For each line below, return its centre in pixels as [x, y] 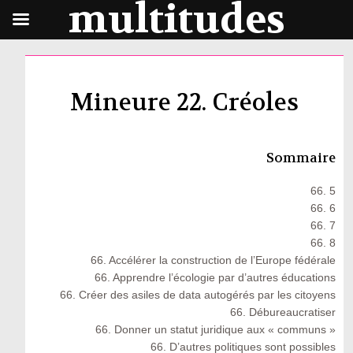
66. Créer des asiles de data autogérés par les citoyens [198, 295]
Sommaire [301, 158]
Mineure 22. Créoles [185, 103]
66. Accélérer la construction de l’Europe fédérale [214, 260]
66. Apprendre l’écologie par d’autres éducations [216, 277]
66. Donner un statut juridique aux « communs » [216, 329]
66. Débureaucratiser [283, 312]
